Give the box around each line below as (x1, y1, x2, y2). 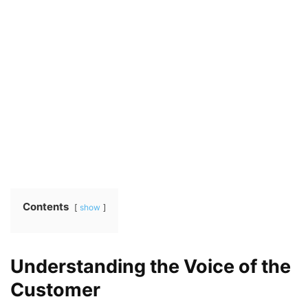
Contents (23, 199, 69, 213)
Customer (10, 278, 100, 301)
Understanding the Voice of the (10, 254, 291, 278)
